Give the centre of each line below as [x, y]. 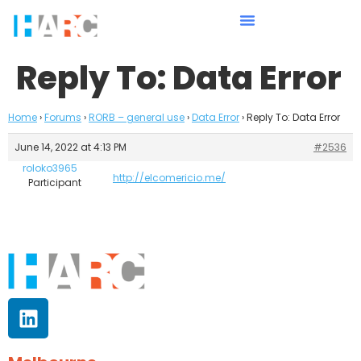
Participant [54, 183]
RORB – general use [137, 117]
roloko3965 [50, 168]
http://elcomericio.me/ [169, 178]
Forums [63, 117]
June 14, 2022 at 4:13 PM [71, 147]
